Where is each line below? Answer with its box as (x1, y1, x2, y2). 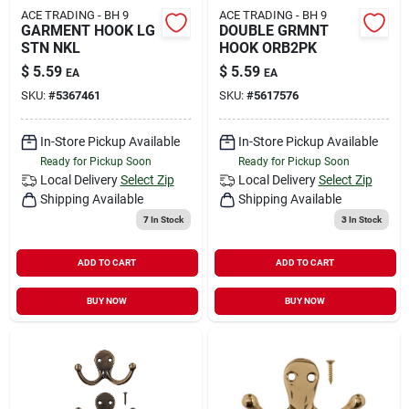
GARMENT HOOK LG (20, 21, 155, 39)
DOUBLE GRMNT (218, 21, 329, 39)
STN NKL (20, 38, 80, 57)
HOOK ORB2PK (218, 38, 317, 57)
